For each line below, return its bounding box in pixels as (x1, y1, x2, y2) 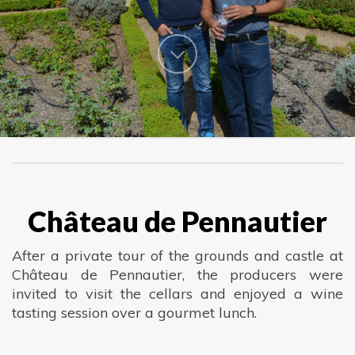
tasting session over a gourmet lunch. (12, 303, 257, 322)
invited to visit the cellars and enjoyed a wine (12, 284, 343, 303)
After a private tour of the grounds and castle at (12, 246, 343, 265)
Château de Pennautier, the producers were (12, 265, 343, 284)
